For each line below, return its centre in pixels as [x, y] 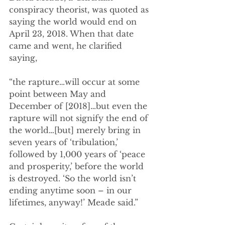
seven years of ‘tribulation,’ [65, 142]
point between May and [59, 94]
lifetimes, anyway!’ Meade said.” [74, 202]
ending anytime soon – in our [72, 190]
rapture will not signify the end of [80, 118]
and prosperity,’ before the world [78, 166]
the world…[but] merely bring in [76, 130]
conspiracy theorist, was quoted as [80, 10]
